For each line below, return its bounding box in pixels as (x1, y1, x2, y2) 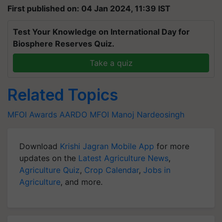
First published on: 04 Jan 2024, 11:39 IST (7, 3, 170, 13)
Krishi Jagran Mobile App (60, 141, 154, 151)
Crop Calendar (84, 165, 139, 175)
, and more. (60, 177, 103, 187)
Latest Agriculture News (78, 153, 168, 163)
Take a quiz (89, 58, 133, 68)
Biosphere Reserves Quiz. (13, 39, 114, 49)
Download (19, 141, 60, 151)
